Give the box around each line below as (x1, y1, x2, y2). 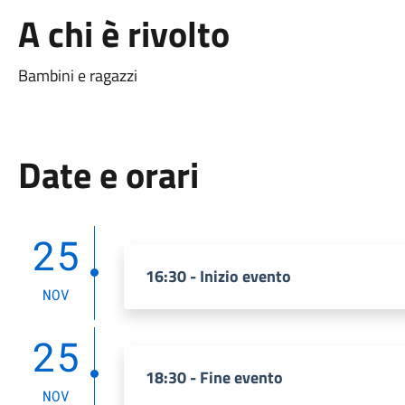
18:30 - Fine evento (145, 365, 283, 390)
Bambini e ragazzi (17, 63, 137, 88)
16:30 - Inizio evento (145, 264, 291, 288)
